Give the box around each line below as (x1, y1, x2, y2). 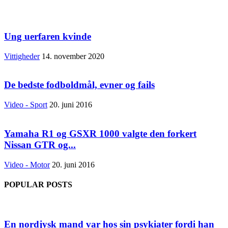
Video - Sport (4, 100, 47, 109)
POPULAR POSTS (4, 180, 72, 189)
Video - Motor (4, 160, 50, 169)
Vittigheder (4, 51, 40, 61)
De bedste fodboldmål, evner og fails (4, 79, 155, 91)
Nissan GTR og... (4, 139, 76, 150)
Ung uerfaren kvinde (4, 31, 91, 42)
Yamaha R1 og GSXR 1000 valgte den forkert (4, 128, 196, 139)
